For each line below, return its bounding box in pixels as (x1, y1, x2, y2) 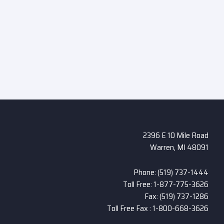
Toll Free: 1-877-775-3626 (122, 177, 208, 190)
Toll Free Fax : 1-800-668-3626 (106, 201, 208, 214)
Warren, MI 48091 (149, 140, 208, 153)
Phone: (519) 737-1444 (133, 165, 208, 178)
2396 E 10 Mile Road (142, 128, 208, 141)
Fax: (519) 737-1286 (144, 189, 208, 202)
